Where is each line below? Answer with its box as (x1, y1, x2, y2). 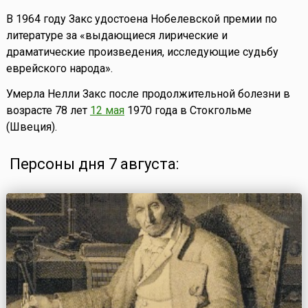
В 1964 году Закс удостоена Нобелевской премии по (5, 12, 277, 26)
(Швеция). (5, 120, 57, 134)
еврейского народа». (5, 62, 113, 76)
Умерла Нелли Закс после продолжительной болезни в (5, 87, 290, 101)
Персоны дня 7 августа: (9, 155, 179, 173)
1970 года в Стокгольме (124, 104, 252, 118)
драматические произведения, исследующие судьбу (5, 45, 278, 59)
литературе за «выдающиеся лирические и (5, 29, 228, 43)
